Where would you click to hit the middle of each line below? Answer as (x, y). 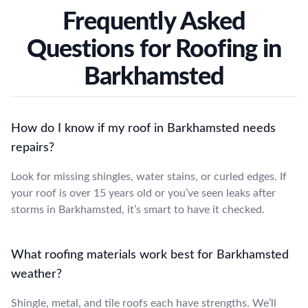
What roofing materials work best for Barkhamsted (150, 255)
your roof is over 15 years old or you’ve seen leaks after (143, 193)
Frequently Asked (154, 22)
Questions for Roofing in (154, 49)
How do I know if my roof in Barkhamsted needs (143, 128)
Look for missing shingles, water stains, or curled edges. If (149, 176)
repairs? (33, 147)
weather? (36, 274)
